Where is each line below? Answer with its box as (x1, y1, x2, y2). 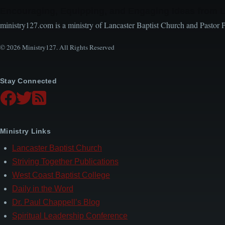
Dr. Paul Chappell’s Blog (12, 198, 100, 207)
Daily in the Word (12, 184, 73, 193)
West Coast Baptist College (12, 171, 110, 180)
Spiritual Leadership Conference (12, 211, 128, 220)
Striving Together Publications (12, 157, 119, 166)
